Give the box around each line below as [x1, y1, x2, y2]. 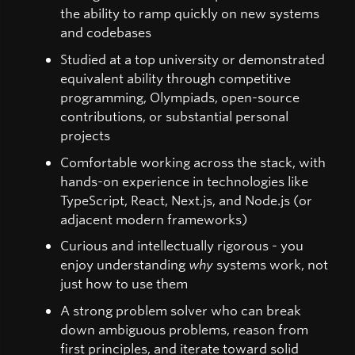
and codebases [60, 24, 151, 41]
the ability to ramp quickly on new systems [60, 5, 319, 22]
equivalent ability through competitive [60, 69, 291, 86]
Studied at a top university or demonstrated [60, 50, 325, 67]
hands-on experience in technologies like [60, 172, 308, 189]
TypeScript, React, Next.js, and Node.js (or [60, 191, 312, 208]
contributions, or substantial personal [60, 107, 288, 124]
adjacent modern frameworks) [60, 210, 247, 227]
